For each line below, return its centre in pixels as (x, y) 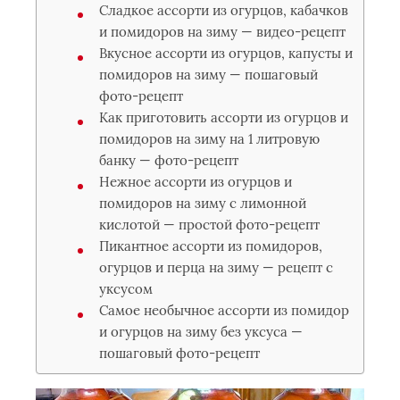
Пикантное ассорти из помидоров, (211, 246)
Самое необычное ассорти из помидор (224, 310)
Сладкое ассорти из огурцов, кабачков (224, 10)
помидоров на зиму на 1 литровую (209, 139)
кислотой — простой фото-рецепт (209, 225)
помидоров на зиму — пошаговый (208, 75)
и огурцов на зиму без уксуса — (201, 332)
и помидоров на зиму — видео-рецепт (222, 32)
